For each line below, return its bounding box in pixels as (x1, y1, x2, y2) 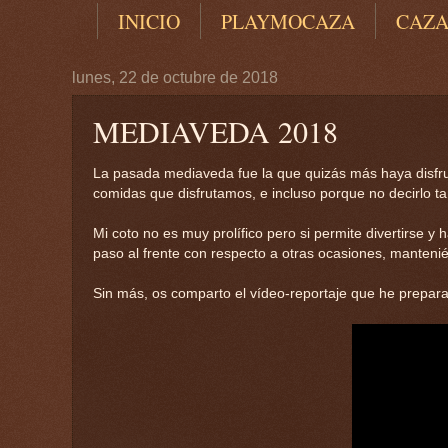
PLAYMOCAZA (221, 8, 355, 36)
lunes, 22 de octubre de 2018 (72, 69, 278, 87)
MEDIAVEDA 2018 (93, 111, 338, 152)
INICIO (118, 8, 180, 36)
